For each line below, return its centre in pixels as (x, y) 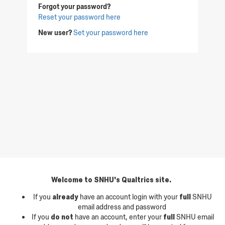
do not (63, 216)
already (65, 196)
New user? (55, 33)
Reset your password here (80, 17)
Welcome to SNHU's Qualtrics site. (113, 179)
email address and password (123, 207)
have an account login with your (129, 197)
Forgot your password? (75, 7)
